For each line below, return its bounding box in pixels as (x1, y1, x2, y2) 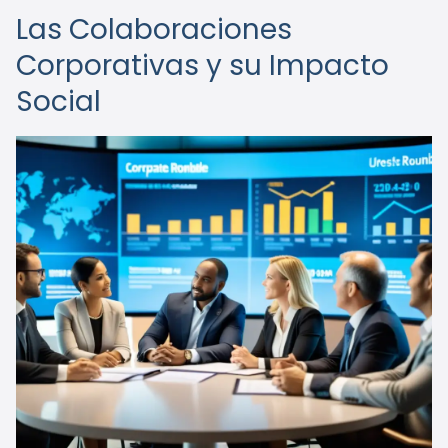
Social (16, 82, 101, 121)
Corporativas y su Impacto (16, 46, 389, 85)
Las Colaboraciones (16, 10, 292, 49)
